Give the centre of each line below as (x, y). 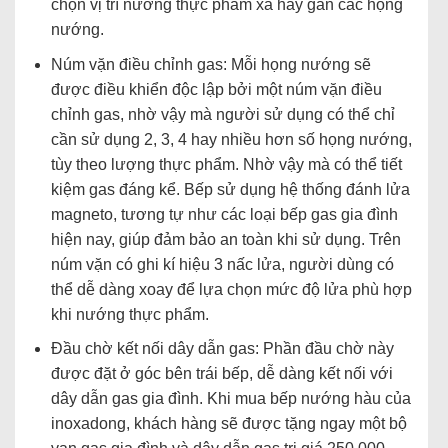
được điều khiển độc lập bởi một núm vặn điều (216, 89)
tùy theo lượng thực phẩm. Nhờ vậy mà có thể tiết (226, 164)
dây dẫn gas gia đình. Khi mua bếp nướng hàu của (230, 399)
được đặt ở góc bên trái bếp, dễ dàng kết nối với (221, 374)
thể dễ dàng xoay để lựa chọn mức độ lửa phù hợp (231, 289)
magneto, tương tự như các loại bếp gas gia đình (224, 214)
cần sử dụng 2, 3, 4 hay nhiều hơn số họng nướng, (231, 139)
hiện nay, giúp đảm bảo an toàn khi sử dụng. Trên (225, 239)
